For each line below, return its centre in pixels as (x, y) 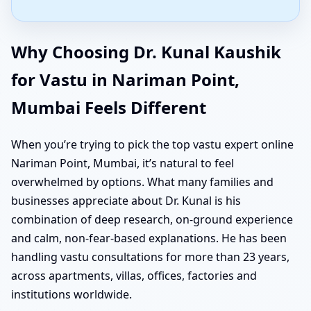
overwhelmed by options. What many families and (142, 182)
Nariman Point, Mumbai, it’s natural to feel (123, 163)
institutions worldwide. (72, 294)
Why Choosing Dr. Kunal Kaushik (146, 51)
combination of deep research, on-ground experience (152, 219)
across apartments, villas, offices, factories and (134, 275)
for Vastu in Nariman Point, (125, 79)
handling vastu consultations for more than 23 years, (150, 257)
